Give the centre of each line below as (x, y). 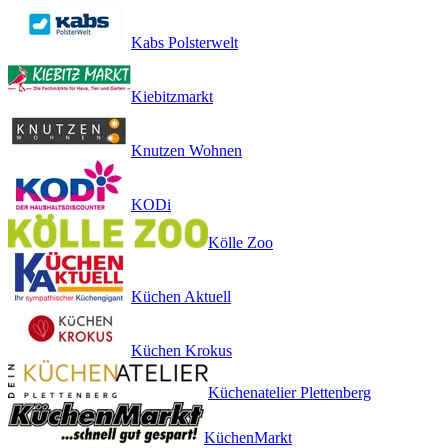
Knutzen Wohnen (186, 150)
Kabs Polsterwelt (184, 42)
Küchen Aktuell (181, 296)
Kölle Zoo (240, 242)
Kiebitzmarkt (172, 96)
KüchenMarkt (248, 437)
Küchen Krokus (181, 350)
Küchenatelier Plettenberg (289, 392)
